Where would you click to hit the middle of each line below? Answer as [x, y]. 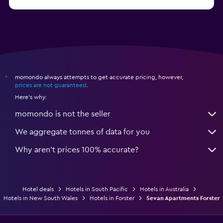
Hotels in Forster [112, 198]
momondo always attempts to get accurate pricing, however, [99, 77]
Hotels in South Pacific [97, 189]
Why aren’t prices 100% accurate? [77, 150]
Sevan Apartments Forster [183, 198]
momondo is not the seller [63, 114]
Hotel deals [38, 189]
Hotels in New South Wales [40, 198]
